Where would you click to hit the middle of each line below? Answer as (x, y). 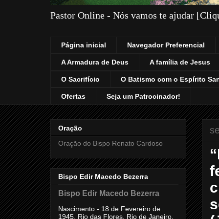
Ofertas (73, 96)
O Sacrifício (80, 79)
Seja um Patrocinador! (143, 96)
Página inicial (84, 45)
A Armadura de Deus (95, 62)
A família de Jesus (180, 62)
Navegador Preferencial (166, 45)
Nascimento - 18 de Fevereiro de (109, 208)
